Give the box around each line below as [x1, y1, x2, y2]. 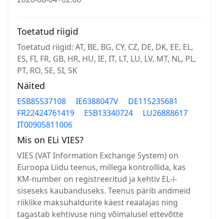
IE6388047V [76, 96, 118, 107]
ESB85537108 [17, 96, 66, 107]
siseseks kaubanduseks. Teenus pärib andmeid [17, 185, 191, 196]
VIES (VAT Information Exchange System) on [17, 150, 178, 161]
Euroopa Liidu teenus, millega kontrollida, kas [17, 162, 186, 173]
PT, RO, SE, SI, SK [17, 65, 77, 76]
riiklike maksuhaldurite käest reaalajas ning [17, 197, 178, 208]
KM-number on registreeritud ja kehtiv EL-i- [17, 174, 177, 184]
